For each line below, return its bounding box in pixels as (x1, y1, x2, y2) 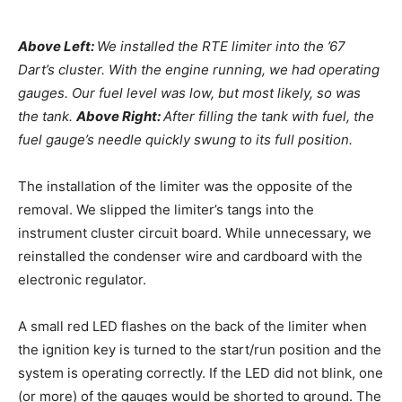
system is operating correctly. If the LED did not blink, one (18, 364, 383, 382)
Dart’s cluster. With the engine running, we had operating (18, 61, 380, 79)
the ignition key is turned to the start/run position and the (18, 341, 381, 359)
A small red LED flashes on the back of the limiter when (18, 318, 367, 336)
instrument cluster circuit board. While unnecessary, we (18, 224, 371, 242)
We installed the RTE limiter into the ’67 (97, 38, 345, 56)
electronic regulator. (18, 271, 146, 289)
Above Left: (18, 38, 97, 56)
